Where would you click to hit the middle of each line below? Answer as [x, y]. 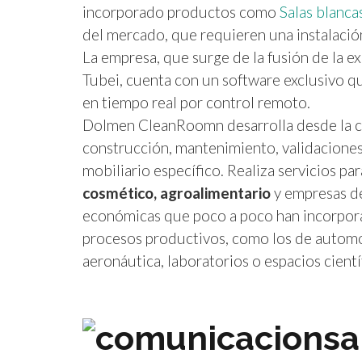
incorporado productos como [181, 11]
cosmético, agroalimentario [177, 192]
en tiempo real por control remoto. [196, 102]
